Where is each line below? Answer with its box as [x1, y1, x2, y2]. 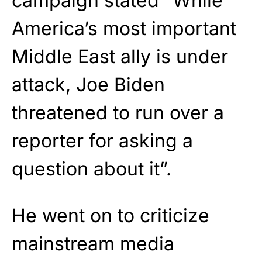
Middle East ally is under [12, 45, 228, 68]
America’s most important [12, 17, 236, 40]
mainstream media [12, 232, 174, 256]
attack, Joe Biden [12, 73, 165, 96]
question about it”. [12, 157, 171, 181]
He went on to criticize [12, 204, 209, 227]
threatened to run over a [12, 101, 224, 125]
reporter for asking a [12, 129, 193, 153]
